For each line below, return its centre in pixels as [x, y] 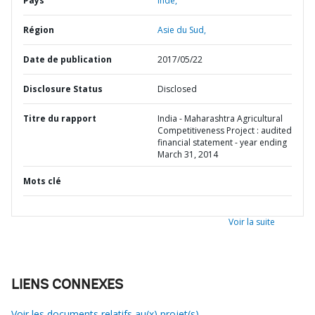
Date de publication [67, 59]
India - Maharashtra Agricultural [220, 118]
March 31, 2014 [188, 154]
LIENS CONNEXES [67, 285]
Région [39, 30]
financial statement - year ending [222, 142]
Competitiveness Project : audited [225, 130]
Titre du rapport [60, 118]
